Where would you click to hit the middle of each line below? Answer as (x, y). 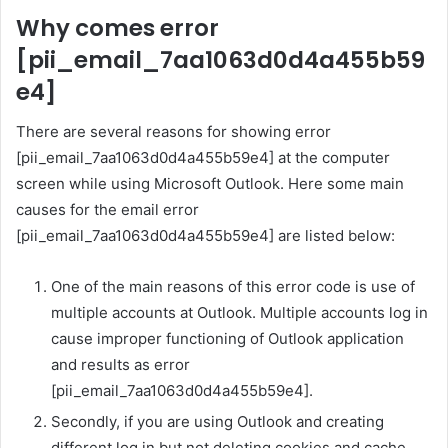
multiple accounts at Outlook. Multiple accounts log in (239, 313)
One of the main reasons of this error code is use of (233, 287)
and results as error (120, 365)
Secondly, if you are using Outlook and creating (217, 422)
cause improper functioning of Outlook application (227, 339)
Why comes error (117, 27)
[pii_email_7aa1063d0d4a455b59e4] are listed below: (205, 236)
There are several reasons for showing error (173, 132)
